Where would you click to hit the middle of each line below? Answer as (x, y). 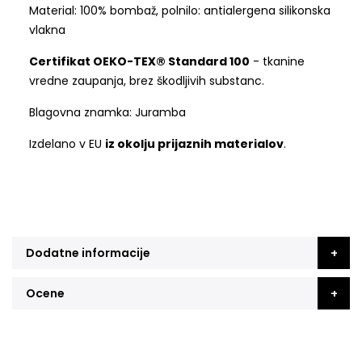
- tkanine (277, 62)
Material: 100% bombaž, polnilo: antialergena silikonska (179, 11)
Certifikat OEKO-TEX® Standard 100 (139, 62)
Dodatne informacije (88, 253)
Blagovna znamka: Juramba (107, 113)
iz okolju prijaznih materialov (194, 144)
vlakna (47, 30)
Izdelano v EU (67, 144)
